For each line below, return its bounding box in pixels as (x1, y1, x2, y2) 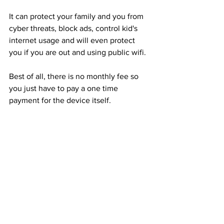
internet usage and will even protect (9, 35, 137, 44)
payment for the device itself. (9, 95, 113, 104)
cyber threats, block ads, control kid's (9, 23, 139, 32)
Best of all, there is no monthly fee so (9, 71, 140, 80)
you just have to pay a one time (9, 83, 120, 92)
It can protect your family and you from (9, 11, 145, 20)
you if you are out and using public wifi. (9, 47, 146, 56)
